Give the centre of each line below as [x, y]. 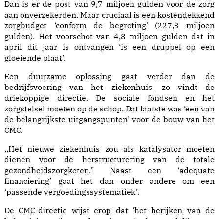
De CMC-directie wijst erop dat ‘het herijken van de [109, 210]
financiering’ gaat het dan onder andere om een [109, 181]
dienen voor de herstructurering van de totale [109, 160]
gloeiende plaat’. [35, 58]
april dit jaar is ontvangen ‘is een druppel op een [109, 47]
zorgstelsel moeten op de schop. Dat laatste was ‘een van [109, 109]
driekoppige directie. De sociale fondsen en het [109, 98]
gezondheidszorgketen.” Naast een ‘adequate [109, 170]
